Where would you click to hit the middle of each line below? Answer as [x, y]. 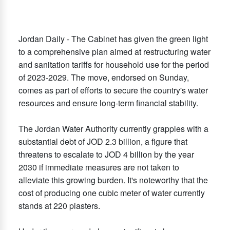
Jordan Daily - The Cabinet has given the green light [113, 39]
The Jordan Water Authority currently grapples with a [113, 128]
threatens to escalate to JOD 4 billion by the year [106, 154]
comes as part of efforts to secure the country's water [113, 90]
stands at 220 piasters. [59, 205]
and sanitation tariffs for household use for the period [114, 64]
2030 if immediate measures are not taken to [99, 167]
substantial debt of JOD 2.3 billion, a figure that [103, 141]
